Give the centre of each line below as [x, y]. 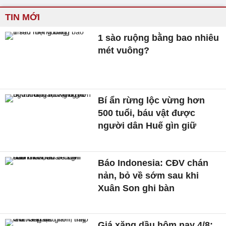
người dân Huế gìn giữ [147, 125]
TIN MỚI [22, 17]
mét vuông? [124, 51]
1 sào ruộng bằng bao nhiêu [159, 38]
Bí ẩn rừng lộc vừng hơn [152, 100]
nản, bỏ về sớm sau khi [149, 175]
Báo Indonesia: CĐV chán [153, 163]
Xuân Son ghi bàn [136, 188]
